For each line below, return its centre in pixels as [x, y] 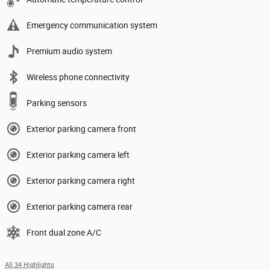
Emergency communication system [92, 26]
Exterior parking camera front [81, 129]
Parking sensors [57, 103]
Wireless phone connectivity [78, 77]
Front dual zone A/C [64, 233]
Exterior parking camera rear [80, 207]
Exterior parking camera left [78, 155]
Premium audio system [69, 52]
